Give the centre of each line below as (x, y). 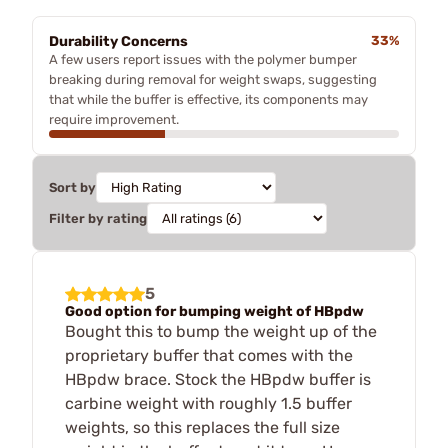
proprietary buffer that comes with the (209, 355)
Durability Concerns (118, 41)
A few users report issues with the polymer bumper (203, 59)
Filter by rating (98, 218)
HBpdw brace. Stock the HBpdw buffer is (218, 379)
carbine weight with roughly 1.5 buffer (208, 403)
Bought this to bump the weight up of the (221, 331)
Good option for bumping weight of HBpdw (214, 311)
